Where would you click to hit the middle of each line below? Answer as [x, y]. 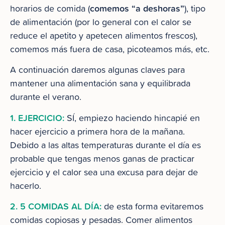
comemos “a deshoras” [137, 8]
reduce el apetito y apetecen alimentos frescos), [104, 35]
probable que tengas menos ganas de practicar [102, 158]
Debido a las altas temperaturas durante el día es [105, 145]
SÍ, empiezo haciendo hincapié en [132, 118]
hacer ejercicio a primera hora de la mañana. [97, 131]
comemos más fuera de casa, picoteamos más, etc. [110, 49]
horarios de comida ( [50, 8]
